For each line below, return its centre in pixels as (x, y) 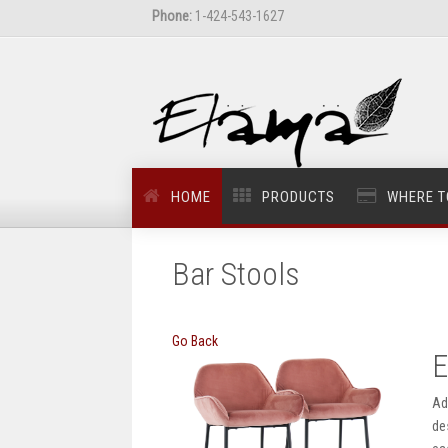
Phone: (172, 16)
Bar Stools (236, 274)
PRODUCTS (298, 197)
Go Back (195, 341)
